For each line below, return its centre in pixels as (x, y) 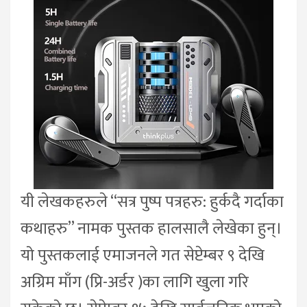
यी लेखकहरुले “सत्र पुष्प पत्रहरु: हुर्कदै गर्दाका (152, 202)
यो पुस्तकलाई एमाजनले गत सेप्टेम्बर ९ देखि (143, 256)
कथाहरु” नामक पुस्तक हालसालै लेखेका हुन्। (151, 229)
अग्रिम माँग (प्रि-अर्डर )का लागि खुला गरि (135, 282)
